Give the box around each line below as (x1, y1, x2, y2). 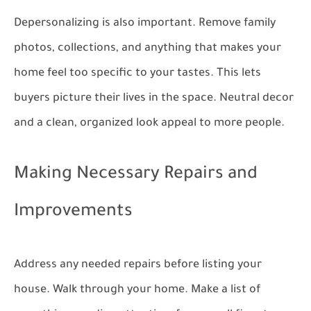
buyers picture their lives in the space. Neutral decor (14, 92, 294, 105)
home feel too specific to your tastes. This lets (14, 67, 261, 80)
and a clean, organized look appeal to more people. (14, 117, 285, 130)
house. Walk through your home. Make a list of (14, 284, 260, 296)
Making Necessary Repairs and (14, 166, 258, 185)
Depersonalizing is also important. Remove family (14, 17, 276, 30)
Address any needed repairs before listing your (14, 259, 262, 271)
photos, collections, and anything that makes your (14, 42, 281, 55)
